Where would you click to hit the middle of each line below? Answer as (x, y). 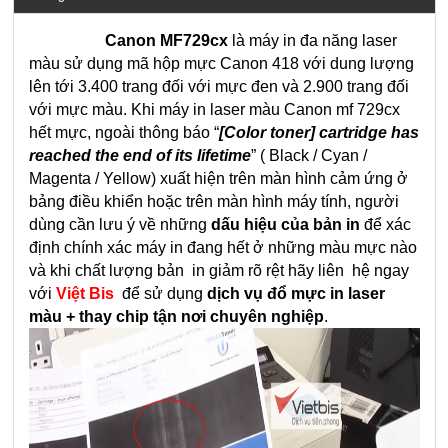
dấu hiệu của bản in (285, 224)
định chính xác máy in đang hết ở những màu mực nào (223, 247)
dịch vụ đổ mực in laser (296, 293)
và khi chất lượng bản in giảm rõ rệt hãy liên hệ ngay (219, 270)
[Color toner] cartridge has (319, 132)
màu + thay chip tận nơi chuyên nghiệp (176, 316)
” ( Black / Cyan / (309, 155)
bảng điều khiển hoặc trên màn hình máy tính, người (214, 201)
